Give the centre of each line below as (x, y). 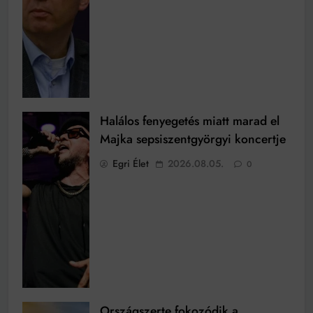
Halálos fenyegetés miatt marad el (190, 121)
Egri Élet (131, 163)
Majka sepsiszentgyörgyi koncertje (193, 139)
